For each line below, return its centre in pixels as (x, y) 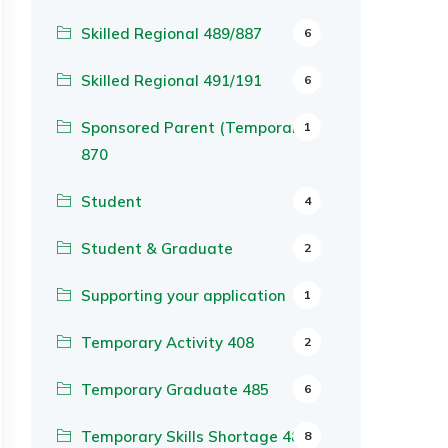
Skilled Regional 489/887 (171, 33)
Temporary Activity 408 (167, 342)
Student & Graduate (157, 248)
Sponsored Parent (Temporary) (196, 127)
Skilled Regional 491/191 (171, 80)
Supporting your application (183, 295)
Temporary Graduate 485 (175, 389)
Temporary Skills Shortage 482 (195, 436)
